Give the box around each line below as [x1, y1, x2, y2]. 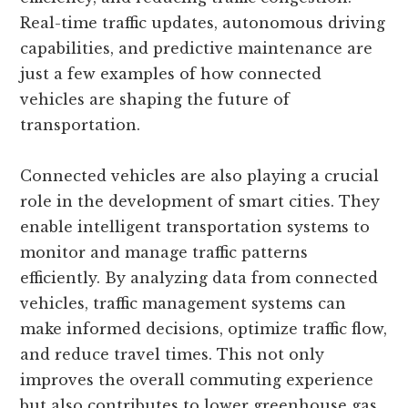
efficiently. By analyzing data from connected [20, 269, 379, 288]
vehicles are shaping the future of [20, 90, 291, 109]
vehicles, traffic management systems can [20, 294, 347, 313]
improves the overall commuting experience [20, 371, 374, 390]
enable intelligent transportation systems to [20, 218, 371, 237]
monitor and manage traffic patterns [20, 243, 309, 262]
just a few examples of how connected [20, 65, 322, 84]
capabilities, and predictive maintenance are [20, 39, 373, 58]
